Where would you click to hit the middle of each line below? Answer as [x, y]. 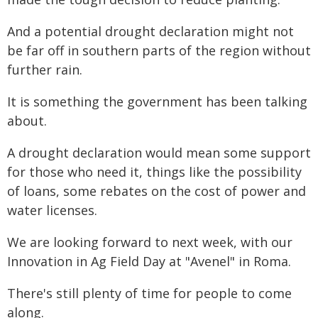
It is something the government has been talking [157, 102]
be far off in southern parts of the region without [159, 50]
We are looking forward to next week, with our [150, 242]
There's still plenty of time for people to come [149, 293]
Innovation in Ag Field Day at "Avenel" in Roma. [149, 261]
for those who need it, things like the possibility [154, 172]
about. [27, 121]
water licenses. [52, 210]
